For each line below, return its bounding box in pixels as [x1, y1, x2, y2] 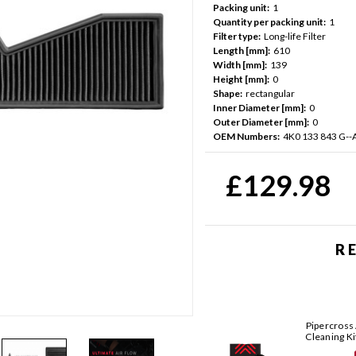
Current [204, 137, 241, 150]
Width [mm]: [212, 58, 267, 71]
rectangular [245, 87, 295, 99]
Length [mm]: [212, 44, 270, 56]
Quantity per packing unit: [212, 15, 326, 28]
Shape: [212, 87, 242, 99]
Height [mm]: [212, 72, 269, 85]
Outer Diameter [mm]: [212, 115, 309, 128]
